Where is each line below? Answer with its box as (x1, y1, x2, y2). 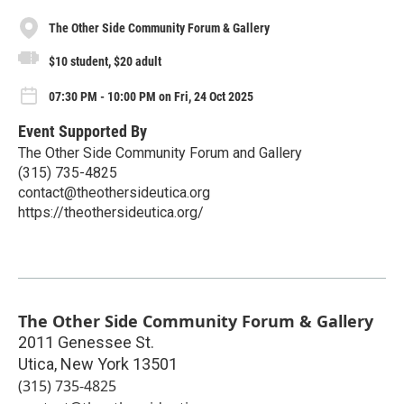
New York (60, 354, 129, 374)
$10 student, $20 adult (49, 53, 161, 69)
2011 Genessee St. (18, 333, 154, 353)
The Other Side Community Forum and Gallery (18, 144, 302, 162)
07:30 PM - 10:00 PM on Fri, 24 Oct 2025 (49, 89, 253, 105)
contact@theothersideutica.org (18, 184, 210, 202)
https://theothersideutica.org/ (18, 204, 204, 222)
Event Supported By (18, 122, 147, 142)
